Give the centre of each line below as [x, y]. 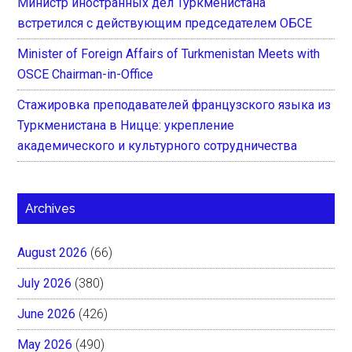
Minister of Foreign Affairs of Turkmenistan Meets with [169, 53]
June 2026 [47, 313]
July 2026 [45, 283]
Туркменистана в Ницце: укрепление [126, 125]
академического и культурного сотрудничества [158, 145]
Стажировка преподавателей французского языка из [174, 104]
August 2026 [53, 252]
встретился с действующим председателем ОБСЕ [165, 23]
